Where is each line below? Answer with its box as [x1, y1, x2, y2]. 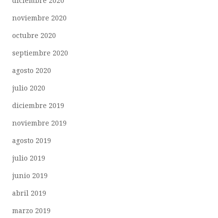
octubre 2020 [12, 31, 56, 40]
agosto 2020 [12, 66, 51, 75]
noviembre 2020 [12, 13, 67, 23]
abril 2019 [12, 188, 46, 198]
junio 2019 [12, 171, 48, 181]
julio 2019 [12, 153, 45, 163]
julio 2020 [12, 83, 45, 93]
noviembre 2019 [12, 118, 67, 128]
